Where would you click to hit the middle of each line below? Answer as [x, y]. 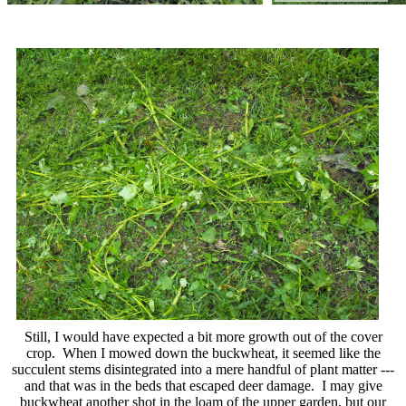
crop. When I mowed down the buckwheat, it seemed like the [203, 353]
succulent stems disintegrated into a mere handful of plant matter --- [203, 369]
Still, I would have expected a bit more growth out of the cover [203, 336]
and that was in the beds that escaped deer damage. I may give [203, 385]
